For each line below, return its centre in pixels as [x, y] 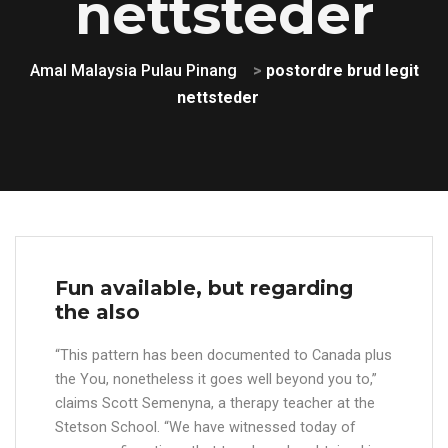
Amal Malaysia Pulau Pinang [133, 70]
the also [97, 312]
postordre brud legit [342, 70]
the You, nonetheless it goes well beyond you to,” [216, 379]
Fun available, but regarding [204, 288]
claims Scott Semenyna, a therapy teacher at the [215, 403]
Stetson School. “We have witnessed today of [205, 427]
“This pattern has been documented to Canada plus [223, 355]
